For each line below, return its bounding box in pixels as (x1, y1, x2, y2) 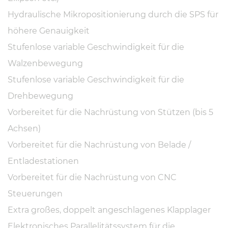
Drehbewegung (8, 91, 73, 101)
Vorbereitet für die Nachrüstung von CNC (8, 173, 177, 183)
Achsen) (8, 124, 41, 134)
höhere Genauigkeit (8, 26, 90, 36)
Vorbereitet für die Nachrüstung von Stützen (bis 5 (8, 107, 213, 118)
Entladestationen (8, 156, 79, 166)
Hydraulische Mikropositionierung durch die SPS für (8, 10, 218, 20)
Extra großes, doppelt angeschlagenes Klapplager (8, 205, 211, 215)
